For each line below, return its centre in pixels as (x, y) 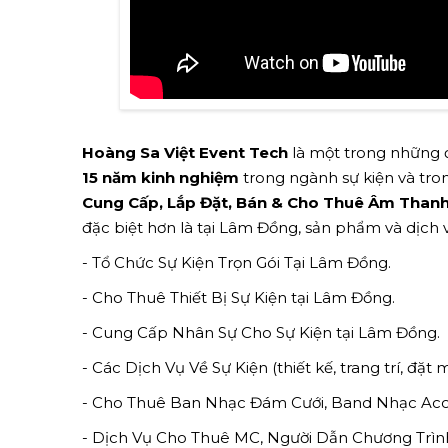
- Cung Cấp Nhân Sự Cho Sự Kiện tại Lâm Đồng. (261, 333)
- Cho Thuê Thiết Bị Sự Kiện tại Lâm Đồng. (238, 298)
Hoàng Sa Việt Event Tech (187, 153)
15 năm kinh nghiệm (160, 178)
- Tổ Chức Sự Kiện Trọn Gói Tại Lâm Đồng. (236, 263)
